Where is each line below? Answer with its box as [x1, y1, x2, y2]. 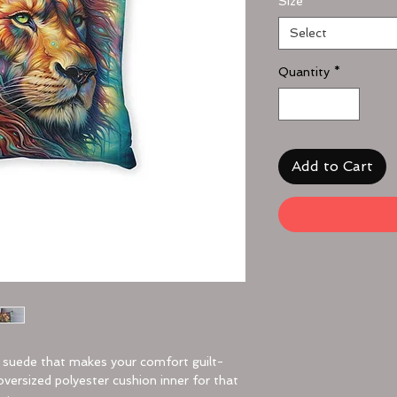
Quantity [277, 65, 330, 79]
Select [289, 26, 327, 40]
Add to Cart [291, 158, 373, 175]
